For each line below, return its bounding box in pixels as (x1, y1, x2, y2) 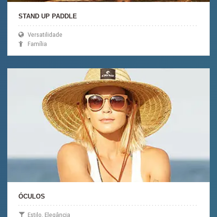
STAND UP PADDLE (18, 12, 77, 20)
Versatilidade (26, 31, 63, 39)
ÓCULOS (18, 192, 46, 200)
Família (26, 40, 47, 48)
